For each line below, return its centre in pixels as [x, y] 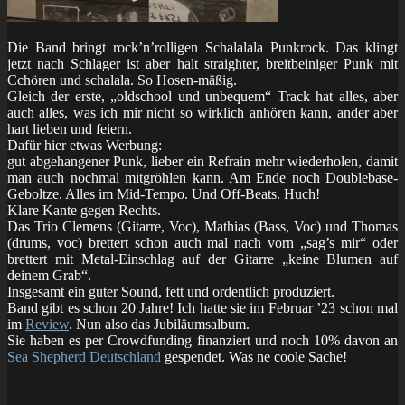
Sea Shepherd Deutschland [84, 356]
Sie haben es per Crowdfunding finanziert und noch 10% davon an [202, 340]
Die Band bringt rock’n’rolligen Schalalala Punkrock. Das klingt [202, 47]
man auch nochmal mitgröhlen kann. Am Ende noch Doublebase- [202, 177]
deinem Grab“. [49, 275]
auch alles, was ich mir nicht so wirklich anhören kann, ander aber [202, 112]
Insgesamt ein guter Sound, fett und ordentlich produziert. [171, 291]
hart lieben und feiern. [70, 128]
